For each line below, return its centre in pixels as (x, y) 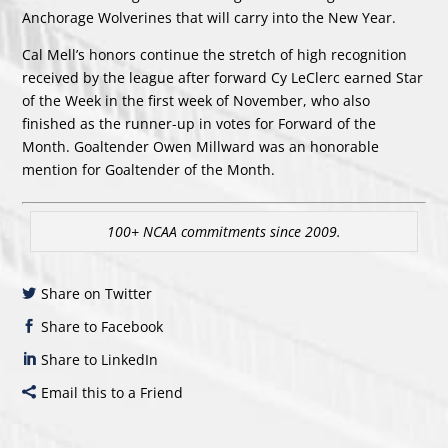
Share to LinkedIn (100, 360)
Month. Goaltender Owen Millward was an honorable (201, 147)
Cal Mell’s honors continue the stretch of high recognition (215, 55)
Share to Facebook (102, 327)
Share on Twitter (97, 294)
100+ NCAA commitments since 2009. (223, 232)
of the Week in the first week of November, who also (196, 101)
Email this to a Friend (112, 393)
